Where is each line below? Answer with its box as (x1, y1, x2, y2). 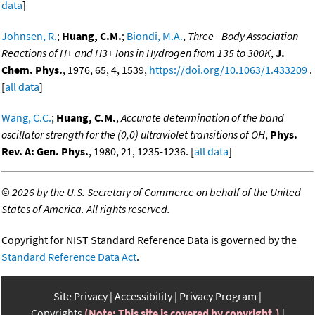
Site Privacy (53, 289, 108, 304)
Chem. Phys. (1, 63, 63, 77)
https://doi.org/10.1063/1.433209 (149, 63, 307, 77)
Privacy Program (179, 289, 257, 304)
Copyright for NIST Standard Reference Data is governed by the (1, 233, 297, 247)
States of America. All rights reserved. (1, 202, 170, 217)
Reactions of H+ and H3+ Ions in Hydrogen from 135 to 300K (1, 46, 271, 60)
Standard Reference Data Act (1, 250, 136, 264)
